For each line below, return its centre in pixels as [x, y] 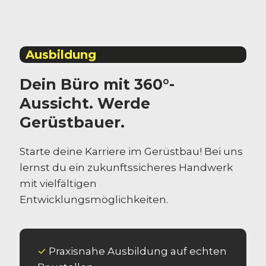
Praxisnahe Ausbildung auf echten [137, 251]
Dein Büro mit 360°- [97, 84]
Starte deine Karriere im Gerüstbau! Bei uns [131, 151]
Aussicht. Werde [85, 103]
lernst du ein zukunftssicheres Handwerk [126, 167]
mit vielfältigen [58, 183]
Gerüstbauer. [72, 122]
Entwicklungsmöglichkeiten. [94, 199]
